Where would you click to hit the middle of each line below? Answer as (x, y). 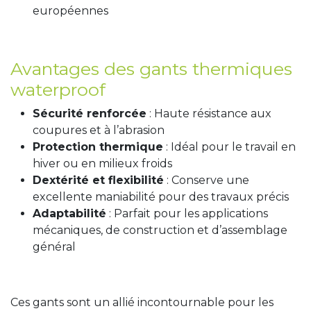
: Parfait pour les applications (187, 213)
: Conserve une (207, 180)
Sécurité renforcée (90, 113)
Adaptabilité (69, 213)
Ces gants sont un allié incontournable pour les (142, 302)
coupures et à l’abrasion (99, 130)
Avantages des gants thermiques (151, 68)
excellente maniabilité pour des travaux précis (161, 196)
